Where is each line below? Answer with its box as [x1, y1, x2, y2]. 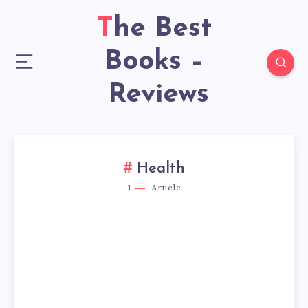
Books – [104, 48, 204, 76]
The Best [96, 15, 113, 43]
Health [137, 161, 185, 177]
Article [148, 182, 181, 193]
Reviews [99, 81, 209, 109]
